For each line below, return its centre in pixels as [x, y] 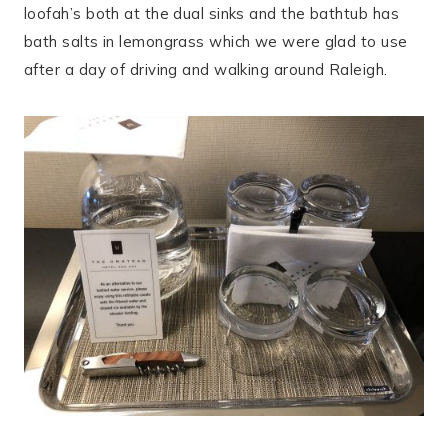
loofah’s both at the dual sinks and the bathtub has [211, 14]
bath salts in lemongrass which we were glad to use [216, 42]
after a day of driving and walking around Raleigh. [206, 70]
